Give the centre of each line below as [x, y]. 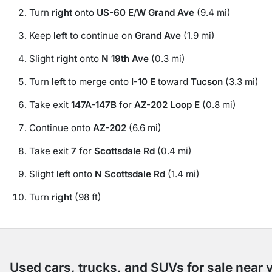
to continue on [101, 36]
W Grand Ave [165, 12]
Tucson [207, 82]
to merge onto [98, 82]
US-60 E [115, 12]
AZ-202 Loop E [167, 105]
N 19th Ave [125, 59]
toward [173, 82]
